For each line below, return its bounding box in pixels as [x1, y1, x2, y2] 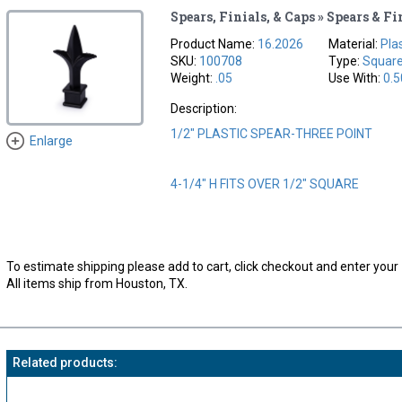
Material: [328, 36, 381, 51]
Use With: [328, 70, 384, 85]
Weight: [170, 70, 216, 85]
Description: [170, 100, 238, 116]
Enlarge [29, 133, 73, 148]
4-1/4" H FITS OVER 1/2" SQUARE [170, 176, 360, 191]
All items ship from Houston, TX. [5, 275, 188, 291]
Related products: [12, 354, 118, 370]
